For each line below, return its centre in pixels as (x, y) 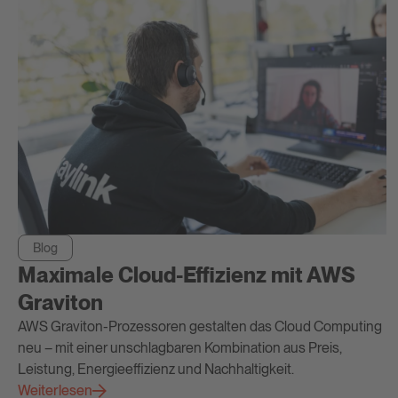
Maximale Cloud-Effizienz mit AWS (187, 275)
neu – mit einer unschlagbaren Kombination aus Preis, (180, 347)
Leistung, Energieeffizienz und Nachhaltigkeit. (156, 369)
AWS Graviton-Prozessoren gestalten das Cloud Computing (200, 326)
